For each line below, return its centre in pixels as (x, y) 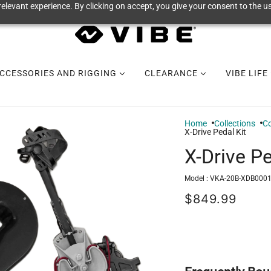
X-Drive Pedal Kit (215, 132)
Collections (235, 123)
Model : (197, 179)
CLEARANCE (172, 73)
